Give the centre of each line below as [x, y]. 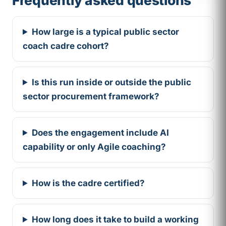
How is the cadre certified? [89, 183]
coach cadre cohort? [66, 46]
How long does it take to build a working [116, 219]
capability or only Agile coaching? [94, 147]
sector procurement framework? [91, 96]
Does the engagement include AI [101, 132]
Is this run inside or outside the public [112, 82]
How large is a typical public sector [106, 32]
